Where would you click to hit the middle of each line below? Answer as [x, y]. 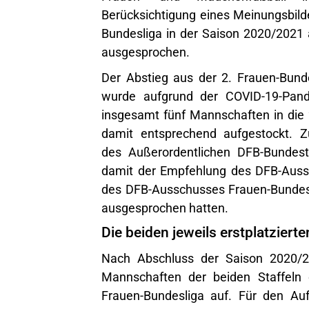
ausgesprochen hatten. [165, 207]
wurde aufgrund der [163, 95]
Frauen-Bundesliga [153, 294]
